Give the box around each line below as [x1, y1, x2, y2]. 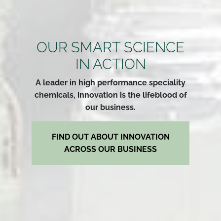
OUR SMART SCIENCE [37, 38, 184, 56]
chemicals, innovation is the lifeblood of [34, 90, 187, 100]
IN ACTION [75, 55, 146, 73]
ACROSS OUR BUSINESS [64, 144, 157, 154]
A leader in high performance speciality [36, 77, 185, 87]
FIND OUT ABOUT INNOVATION [51, 132, 170, 142]
